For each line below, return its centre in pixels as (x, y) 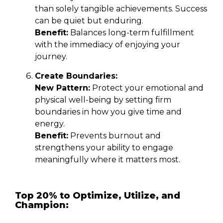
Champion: (42, 205)
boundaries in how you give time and (108, 111)
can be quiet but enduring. (89, 20)
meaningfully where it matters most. (108, 159)
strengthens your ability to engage (104, 147)
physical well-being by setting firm (103, 100)
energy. (50, 123)
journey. (51, 56)
